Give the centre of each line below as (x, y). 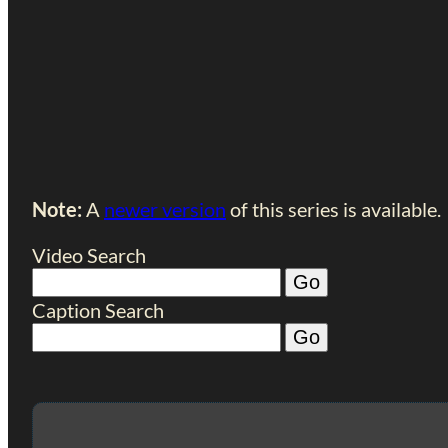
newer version (165, 209)
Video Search (89, 255)
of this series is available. (333, 209)
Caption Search (98, 310)
